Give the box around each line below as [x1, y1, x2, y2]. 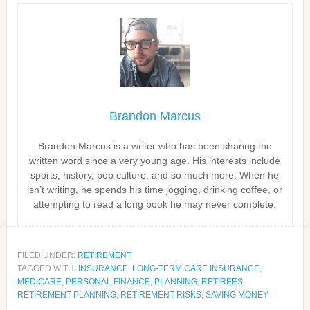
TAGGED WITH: [17, 264, 78, 273]
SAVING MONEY [205, 290, 268, 300]
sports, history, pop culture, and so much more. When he [30, 170, 280, 181]
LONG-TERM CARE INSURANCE [131, 264, 259, 273]
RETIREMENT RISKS [120, 290, 201, 300]
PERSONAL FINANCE [65, 277, 150, 286]
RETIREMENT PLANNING [17, 290, 116, 300]
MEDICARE [17, 277, 62, 286]
